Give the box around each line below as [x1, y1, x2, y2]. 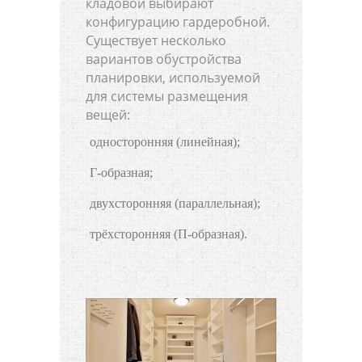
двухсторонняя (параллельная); [90, 196, 260, 211]
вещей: [86, 106, 130, 124]
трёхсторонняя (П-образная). [90, 227, 247, 242]
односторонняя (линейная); [90, 135, 240, 149]
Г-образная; [90, 166, 153, 180]
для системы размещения [86, 87, 248, 106]
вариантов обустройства [86, 50, 242, 69]
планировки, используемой [86, 69, 260, 87]
